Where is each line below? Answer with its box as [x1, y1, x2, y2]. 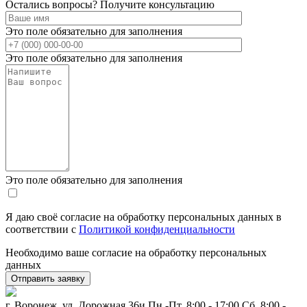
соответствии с [5, 223, 79, 236]
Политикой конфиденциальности [79, 223, 235, 236]
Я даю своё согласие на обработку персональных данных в [5, 211, 282, 223]
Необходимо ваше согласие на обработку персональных [5, 247, 267, 259]
